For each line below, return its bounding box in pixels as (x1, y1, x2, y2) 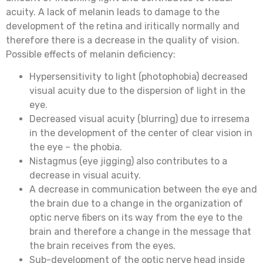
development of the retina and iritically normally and (6, 21, 240, 32)
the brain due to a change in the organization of (29, 198, 243, 210)
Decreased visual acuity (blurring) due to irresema (29, 113, 249, 125)
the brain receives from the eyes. (29, 240, 176, 252)
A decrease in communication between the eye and (29, 184, 257, 195)
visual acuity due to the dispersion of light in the (29, 85, 245, 97)
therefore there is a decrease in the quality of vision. (6, 35, 240, 46)
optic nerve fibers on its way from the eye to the (29, 212, 242, 224)
